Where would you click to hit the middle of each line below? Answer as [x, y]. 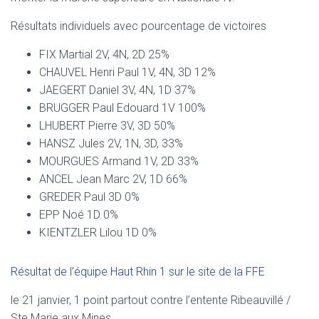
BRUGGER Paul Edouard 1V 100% [122, 108]
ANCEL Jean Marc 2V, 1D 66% [113, 179]
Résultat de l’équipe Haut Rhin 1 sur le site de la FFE [138, 272]
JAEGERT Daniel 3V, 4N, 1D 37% [117, 90]
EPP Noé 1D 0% [79, 215]
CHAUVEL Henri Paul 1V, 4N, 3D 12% [127, 73]
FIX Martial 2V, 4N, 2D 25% [104, 55]
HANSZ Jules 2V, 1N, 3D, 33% [111, 144]
